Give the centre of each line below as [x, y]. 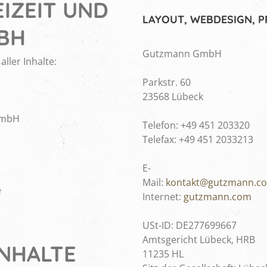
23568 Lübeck [173, 97]
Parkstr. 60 [167, 83]
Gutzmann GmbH [182, 54]
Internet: [163, 197]
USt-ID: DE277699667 [190, 226]
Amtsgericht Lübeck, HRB [199, 240]
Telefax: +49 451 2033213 [198, 140]
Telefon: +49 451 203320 [196, 125]
